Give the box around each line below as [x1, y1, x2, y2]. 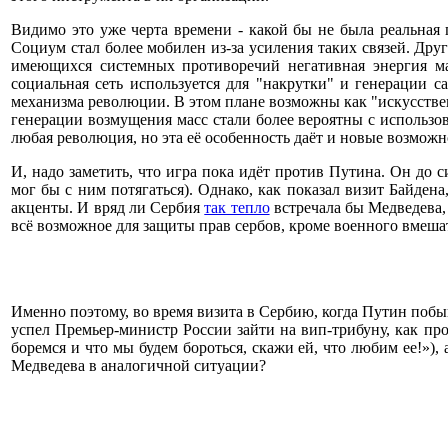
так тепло [204, 199, 270, 216]
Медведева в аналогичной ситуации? [11, 357, 266, 374]
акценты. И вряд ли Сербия [11, 199, 205, 216]
